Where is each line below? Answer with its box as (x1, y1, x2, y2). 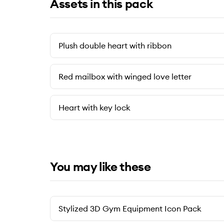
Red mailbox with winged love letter (58, 71, 191, 81)
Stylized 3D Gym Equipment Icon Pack (58, 203, 201, 213)
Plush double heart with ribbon (58, 40, 171, 50)
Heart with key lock (58, 102, 130, 112)
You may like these (50, 159, 151, 174)
